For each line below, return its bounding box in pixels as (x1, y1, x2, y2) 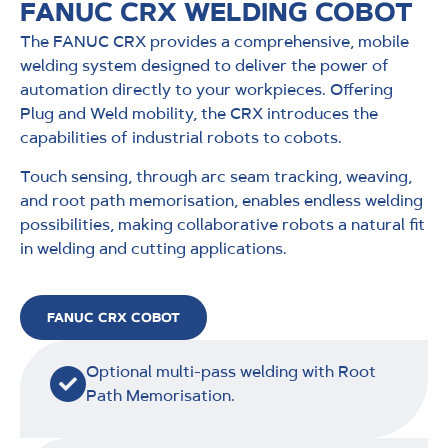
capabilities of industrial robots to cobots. (20, 127, 342, 149)
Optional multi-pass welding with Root (86, 360, 376, 382)
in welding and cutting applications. (20, 237, 287, 259)
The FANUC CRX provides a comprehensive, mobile (20, 31, 409, 53)
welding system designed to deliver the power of (20, 55, 389, 77)
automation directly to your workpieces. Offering (20, 79, 393, 101)
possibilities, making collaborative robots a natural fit (20, 213, 425, 235)
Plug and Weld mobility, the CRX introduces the (20, 103, 378, 125)
